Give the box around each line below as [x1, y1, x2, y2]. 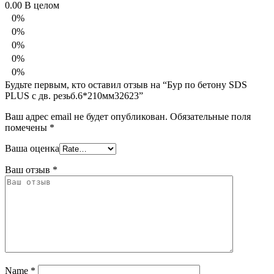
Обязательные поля [170, 111, 251, 122]
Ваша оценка [5, 143, 59, 154]
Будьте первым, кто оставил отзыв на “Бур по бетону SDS [5, 79, 247, 90]
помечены [5, 122, 50, 133]
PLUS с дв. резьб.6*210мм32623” [5, 90, 143, 101]
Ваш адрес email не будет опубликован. [5, 111, 168, 122]
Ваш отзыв [5, 164, 53, 175]
